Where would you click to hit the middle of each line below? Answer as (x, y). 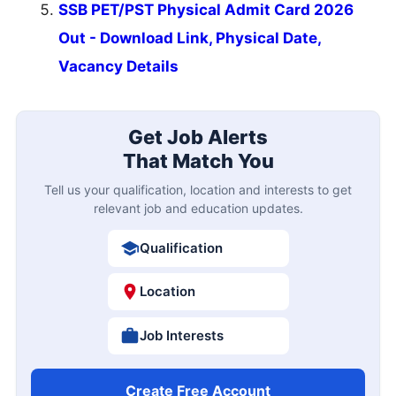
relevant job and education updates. (198, 208)
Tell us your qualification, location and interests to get (198, 189)
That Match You (198, 160)
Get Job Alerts (198, 137)
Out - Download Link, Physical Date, (190, 38)
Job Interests (181, 335)
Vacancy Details (118, 67)
